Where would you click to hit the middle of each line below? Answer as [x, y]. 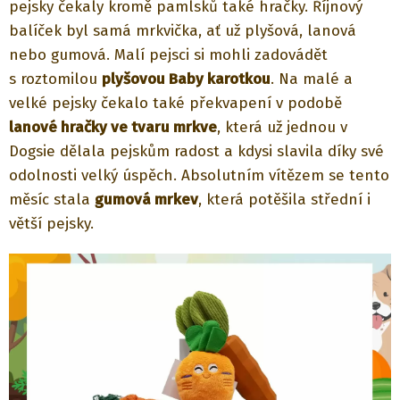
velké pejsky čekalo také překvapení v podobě [175, 103]
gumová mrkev [146, 199]
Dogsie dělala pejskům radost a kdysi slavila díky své [196, 151]
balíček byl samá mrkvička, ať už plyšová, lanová [183, 30]
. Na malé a [312, 79]
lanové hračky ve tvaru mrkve [113, 127]
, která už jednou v [282, 127]
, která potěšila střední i [284, 199]
